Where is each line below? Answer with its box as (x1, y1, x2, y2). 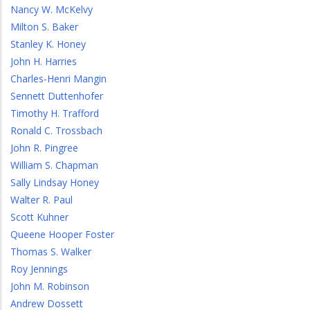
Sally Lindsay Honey (10, 176, 99, 189)
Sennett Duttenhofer (10, 89, 103, 102)
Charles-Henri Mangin (10, 72, 107, 85)
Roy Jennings (10, 262, 68, 275)
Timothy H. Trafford (10, 107, 99, 120)
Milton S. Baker (10, 20, 78, 33)
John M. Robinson (10, 280, 89, 293)
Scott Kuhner (10, 210, 69, 224)
